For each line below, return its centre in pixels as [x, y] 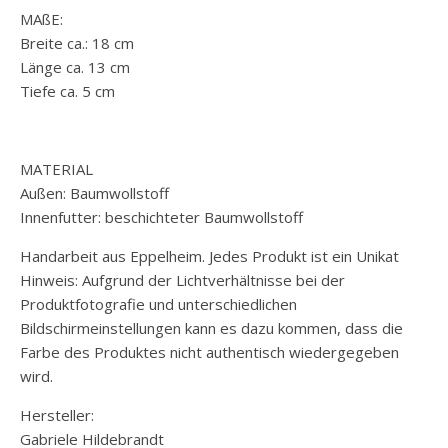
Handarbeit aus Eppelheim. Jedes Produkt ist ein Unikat [209, 256]
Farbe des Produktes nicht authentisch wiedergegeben [209, 352]
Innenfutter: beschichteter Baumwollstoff [161, 217]
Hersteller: [57, 415]
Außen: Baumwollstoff [94, 193]
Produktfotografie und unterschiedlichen [158, 304]
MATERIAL [56, 169]
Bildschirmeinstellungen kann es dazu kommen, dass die [211, 328]
